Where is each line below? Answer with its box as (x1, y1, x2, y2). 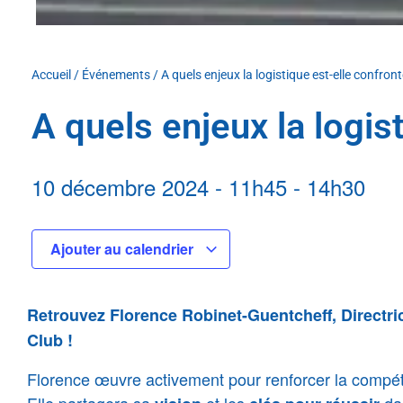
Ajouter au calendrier (50, 238, 197, 259)
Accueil (31, 67, 71, 82)
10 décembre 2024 (31, 171, 209, 202)
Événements (82, 67, 150, 82)
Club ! (27, 328, 77, 352)
